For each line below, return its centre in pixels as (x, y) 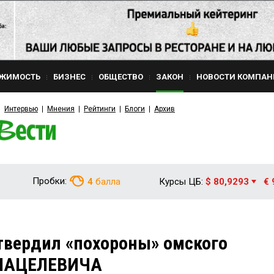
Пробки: (50, 181)
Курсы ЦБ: (181, 182)
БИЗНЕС (69, 77)
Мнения (61, 109)
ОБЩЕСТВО (121, 77)
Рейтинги (100, 109)
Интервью (21, 109)
